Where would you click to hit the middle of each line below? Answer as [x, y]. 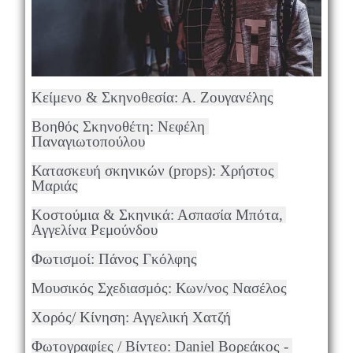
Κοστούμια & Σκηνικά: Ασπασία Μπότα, [157, 215]
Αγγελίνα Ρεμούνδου [94, 230]
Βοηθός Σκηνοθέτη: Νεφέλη [118, 127]
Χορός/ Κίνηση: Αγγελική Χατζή [131, 318]
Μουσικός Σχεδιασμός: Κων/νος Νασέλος [159, 288]
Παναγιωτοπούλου [88, 142]
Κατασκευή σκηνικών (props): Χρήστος [152, 171]
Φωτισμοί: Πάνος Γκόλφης [114, 259]
